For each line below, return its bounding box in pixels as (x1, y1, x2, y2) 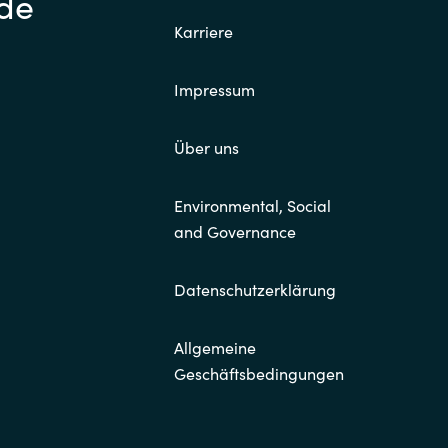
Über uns (174, 136, 239, 159)
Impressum (174, 78, 255, 101)
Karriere (174, 20, 233, 43)
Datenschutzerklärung (174, 278, 336, 301)
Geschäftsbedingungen (174, 362, 344, 385)
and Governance (174, 220, 296, 243)
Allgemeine (174, 336, 256, 359)
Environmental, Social (174, 194, 331, 217)
